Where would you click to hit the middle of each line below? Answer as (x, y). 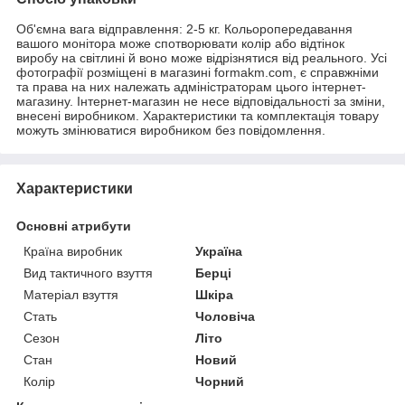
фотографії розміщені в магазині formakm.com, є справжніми (198, 73)
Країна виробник (73, 252)
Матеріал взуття (71, 295)
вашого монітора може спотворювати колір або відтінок (180, 44)
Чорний (220, 382)
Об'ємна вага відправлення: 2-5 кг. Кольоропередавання (184, 29)
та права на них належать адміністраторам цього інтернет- (191, 87)
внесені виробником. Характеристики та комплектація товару (198, 116)
